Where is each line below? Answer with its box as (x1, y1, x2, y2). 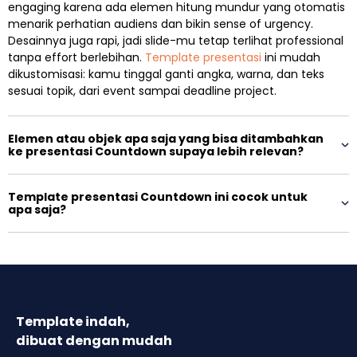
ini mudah (261, 49, 320, 66)
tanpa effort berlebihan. (8, 49, 145, 66)
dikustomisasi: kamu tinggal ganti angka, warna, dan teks (8, 66, 324, 83)
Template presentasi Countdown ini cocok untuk (8, 189, 308, 206)
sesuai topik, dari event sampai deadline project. (8, 83, 277, 100)
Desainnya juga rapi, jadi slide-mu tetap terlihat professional (8, 33, 343, 49)
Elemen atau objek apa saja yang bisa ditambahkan (8, 131, 324, 147)
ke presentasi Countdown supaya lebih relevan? (8, 143, 304, 160)
